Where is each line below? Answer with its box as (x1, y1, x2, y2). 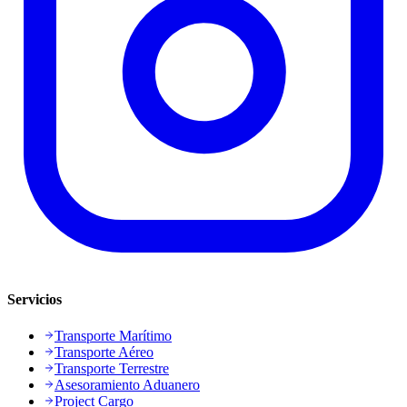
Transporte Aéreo (55, 343, 154, 360)
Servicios (7, 292, 62, 308)
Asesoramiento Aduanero (55, 376, 200, 392)
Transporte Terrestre (55, 360, 169, 376)
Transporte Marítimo (55, 327, 172, 343)
